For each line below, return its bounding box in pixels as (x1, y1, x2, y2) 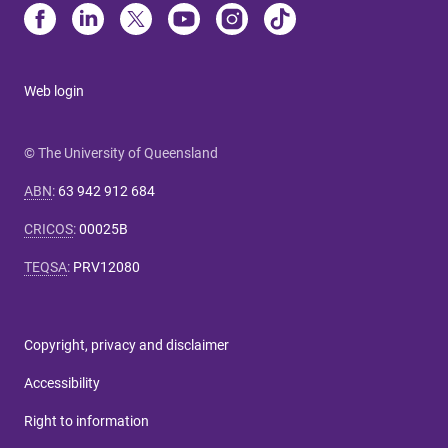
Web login (24, 83, 84, 100)
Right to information (24, 413, 149, 430)
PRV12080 (73, 259, 140, 276)
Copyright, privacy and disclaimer (24, 337, 229, 354)
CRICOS (24, 221, 73, 238)
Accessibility (24, 375, 100, 392)
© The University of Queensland (24, 145, 218, 162)
